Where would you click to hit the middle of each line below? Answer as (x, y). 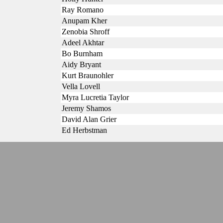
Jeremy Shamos (86, 108)
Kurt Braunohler (88, 75)
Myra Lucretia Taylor (95, 97)
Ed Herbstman (84, 130)
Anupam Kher (84, 21)
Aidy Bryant (81, 64)
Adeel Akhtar (83, 43)
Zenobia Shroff (86, 32)
